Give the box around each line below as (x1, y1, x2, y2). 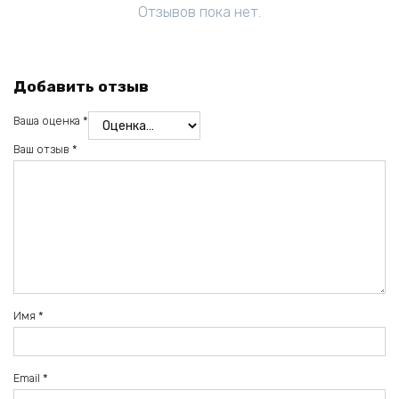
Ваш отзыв (13, 142, 72, 156)
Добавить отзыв (13, 77, 149, 95)
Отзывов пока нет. (138, 3, 261, 21)
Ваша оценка (13, 114, 83, 128)
